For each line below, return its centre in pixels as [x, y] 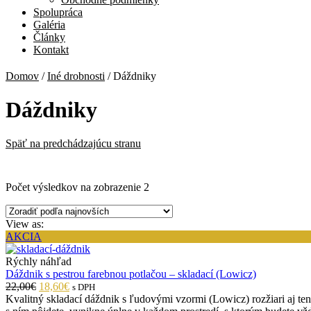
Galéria [49, 24]
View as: [25, 224]
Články [49, 37]
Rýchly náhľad [39, 262]
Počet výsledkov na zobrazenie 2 [77, 187]
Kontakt [51, 49]
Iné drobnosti [76, 76]
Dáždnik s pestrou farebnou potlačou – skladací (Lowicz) [131, 274]
